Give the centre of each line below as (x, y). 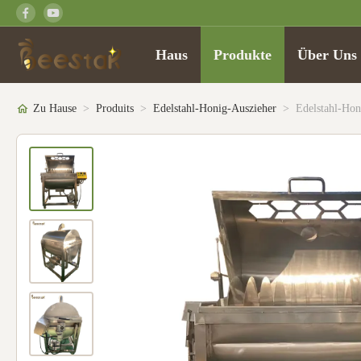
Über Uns (328, 55)
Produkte (243, 55)
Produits (115, 108)
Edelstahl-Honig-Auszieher (215, 108)
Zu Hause (55, 108)
